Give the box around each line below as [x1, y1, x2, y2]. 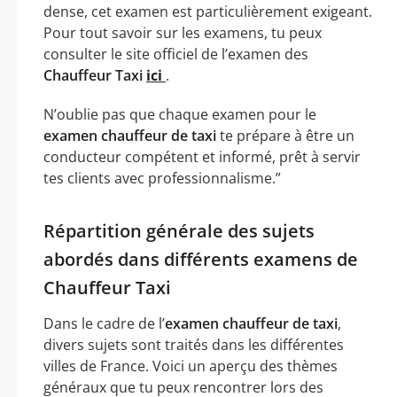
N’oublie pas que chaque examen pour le [43, 104, 316, 124]
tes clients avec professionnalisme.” [43, 167, 281, 188]
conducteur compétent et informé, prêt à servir [43, 146, 361, 167]
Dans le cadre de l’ [43, 313, 165, 333]
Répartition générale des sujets [43, 218, 315, 243]
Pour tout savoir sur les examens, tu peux [43, 22, 322, 43]
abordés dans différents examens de [43, 246, 358, 271]
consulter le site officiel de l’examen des [43, 43, 308, 64]
